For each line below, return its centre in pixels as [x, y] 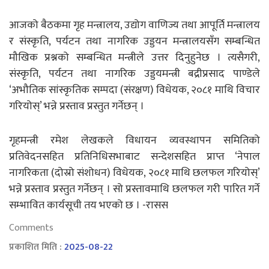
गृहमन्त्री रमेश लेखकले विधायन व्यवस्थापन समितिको [134, 140]
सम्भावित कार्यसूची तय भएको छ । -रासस [89, 205]
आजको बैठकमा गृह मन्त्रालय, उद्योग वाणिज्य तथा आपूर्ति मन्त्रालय [134, 25]
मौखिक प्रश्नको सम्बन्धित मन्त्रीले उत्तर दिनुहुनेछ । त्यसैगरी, [134, 57]
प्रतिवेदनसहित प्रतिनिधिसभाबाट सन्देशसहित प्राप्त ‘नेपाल [134, 156]
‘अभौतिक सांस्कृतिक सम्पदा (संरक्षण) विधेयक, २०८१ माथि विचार [134, 90]
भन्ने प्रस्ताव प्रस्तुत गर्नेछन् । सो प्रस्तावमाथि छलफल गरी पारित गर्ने [134, 189]
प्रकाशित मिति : [37, 247]
